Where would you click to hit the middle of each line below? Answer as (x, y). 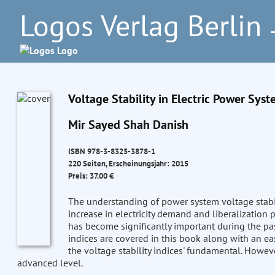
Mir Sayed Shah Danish (128, 125)
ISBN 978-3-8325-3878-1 (111, 151)
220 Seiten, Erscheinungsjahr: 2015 (128, 164)
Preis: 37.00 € (91, 176)
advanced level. (50, 263)
